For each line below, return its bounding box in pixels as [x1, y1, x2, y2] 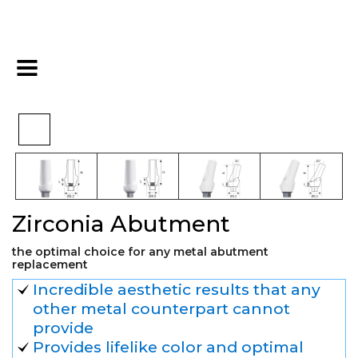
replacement [12, 257, 88, 272]
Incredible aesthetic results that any [33, 280, 320, 300]
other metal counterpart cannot [33, 299, 290, 319]
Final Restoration [92, 60, 196, 72]
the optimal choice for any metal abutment [12, 245, 268, 260]
